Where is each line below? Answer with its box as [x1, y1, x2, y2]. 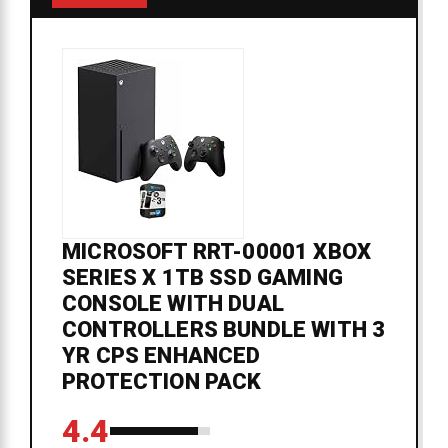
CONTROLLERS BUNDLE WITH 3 [62, 317, 386, 343]
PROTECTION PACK [62, 369, 262, 395]
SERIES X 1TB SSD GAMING [62, 265, 343, 291]
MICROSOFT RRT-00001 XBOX [62, 239, 372, 265]
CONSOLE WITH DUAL [62, 291, 284, 317]
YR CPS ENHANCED [62, 343, 261, 369]
